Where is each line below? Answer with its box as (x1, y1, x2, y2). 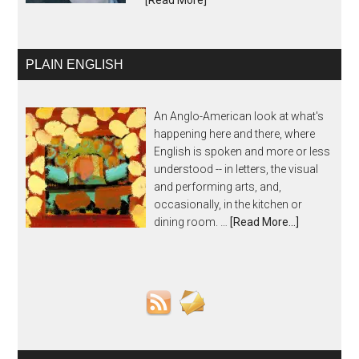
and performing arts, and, (154, 180, 282, 193)
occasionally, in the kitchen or (154, 198, 303, 211)
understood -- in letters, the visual (154, 163, 319, 175)
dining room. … (154, 216, 231, 228)
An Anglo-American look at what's (154, 110, 325, 123)
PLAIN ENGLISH (26, 58, 124, 71)
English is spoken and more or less (154, 145, 331, 158)
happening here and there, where (154, 127, 316, 140)
